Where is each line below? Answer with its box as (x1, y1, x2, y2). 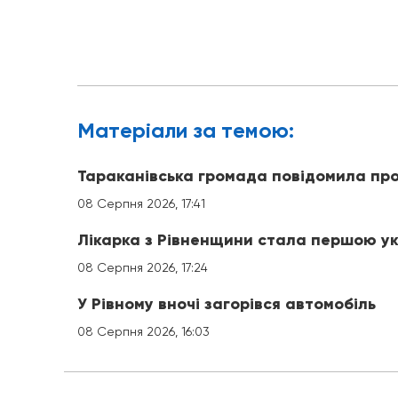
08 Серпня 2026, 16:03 (77, 324, 210, 338)
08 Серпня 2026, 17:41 (77, 196, 205, 211)
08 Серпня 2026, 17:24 (77, 260, 208, 275)
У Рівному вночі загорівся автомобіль (77, 294, 376, 314)
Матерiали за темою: (77, 117, 294, 143)
